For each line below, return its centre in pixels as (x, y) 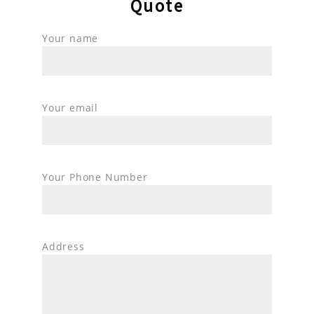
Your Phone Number (95, 177)
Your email (70, 108)
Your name (70, 39)
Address (63, 247)
